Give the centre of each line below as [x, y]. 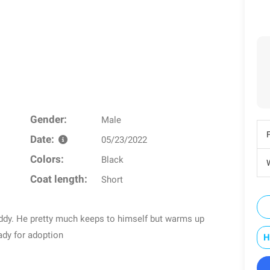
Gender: [48, 119]
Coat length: [58, 179]
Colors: [47, 159]
